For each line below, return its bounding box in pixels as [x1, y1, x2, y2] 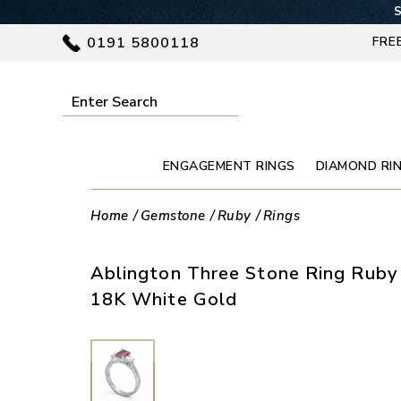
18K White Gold [90, 287, 238, 312]
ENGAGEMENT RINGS [162, 157, 295, 175]
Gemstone [140, 206, 206, 225]
